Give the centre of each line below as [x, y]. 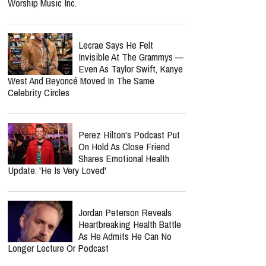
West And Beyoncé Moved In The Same [81, 80]
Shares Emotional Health [124, 158]
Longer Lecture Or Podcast [58, 248]
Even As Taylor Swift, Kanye [131, 69]
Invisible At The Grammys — [131, 57]
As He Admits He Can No [125, 236]
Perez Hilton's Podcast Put [129, 134]
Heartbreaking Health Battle [130, 224]
